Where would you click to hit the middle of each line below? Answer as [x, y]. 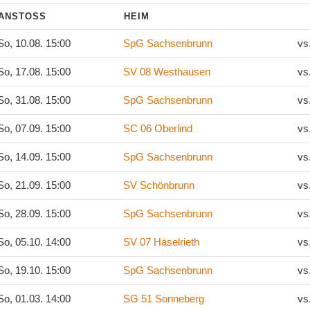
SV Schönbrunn [159, 185]
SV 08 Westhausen [167, 72]
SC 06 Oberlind [158, 128]
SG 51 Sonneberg [164, 299]
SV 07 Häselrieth [161, 242]
